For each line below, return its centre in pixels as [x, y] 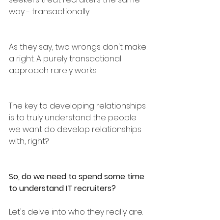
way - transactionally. [49, 12]
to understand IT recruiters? [63, 188]
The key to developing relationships [78, 106]
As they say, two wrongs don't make [79, 47]
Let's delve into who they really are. [76, 212]
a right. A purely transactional [66, 59]
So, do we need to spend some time [78, 177]
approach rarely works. [53, 70]
